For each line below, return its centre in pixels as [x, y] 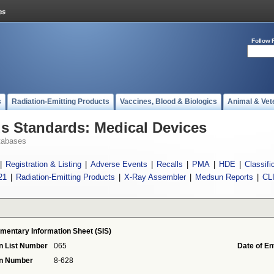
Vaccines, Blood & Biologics [168, 102]
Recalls [170, 164]
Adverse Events [119, 164]
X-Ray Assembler [155, 177]
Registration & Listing [43, 164]
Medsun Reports [224, 177]
